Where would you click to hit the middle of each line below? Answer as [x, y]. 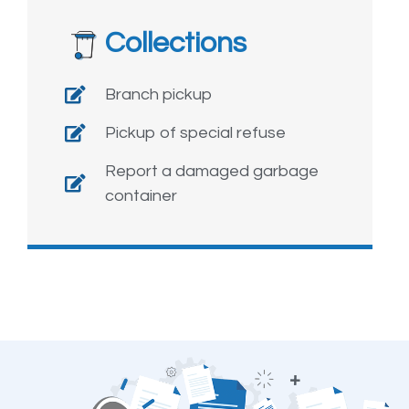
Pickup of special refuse [195, 133]
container [141, 196]
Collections [175, 44]
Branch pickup [158, 95]
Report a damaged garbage [212, 172]
